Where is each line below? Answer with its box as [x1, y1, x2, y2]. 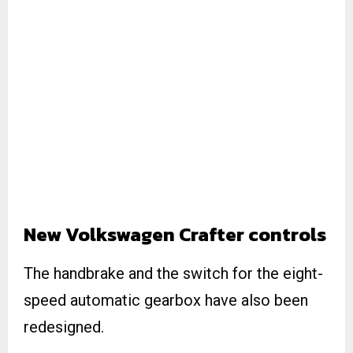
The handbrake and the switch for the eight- [24, 263, 323, 283]
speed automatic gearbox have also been [24, 290, 308, 310]
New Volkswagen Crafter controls [24, 220, 326, 248]
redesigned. [24, 317, 104, 336]
